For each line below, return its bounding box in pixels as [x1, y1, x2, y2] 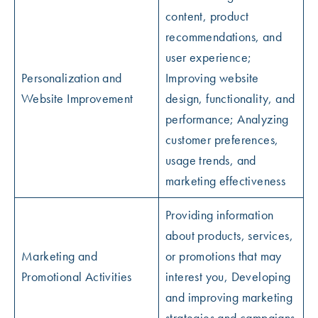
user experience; [165, 49, 252, 65]
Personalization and [21, 70, 122, 86]
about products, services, [165, 227, 293, 243]
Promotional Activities [21, 268, 132, 285]
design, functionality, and [165, 90, 295, 106]
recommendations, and [165, 28, 282, 45]
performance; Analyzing [165, 111, 289, 127]
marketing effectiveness [165, 172, 286, 189]
